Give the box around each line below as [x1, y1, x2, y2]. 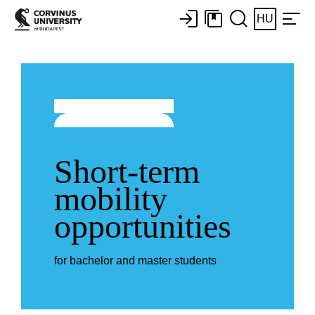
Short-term [54, 153, 200, 191]
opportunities [54, 207, 231, 245]
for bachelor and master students [54, 255, 217, 267]
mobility [54, 180, 167, 218]
